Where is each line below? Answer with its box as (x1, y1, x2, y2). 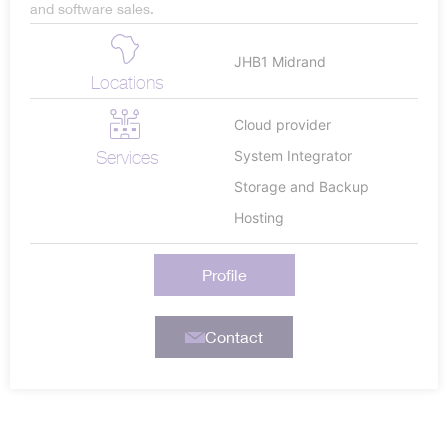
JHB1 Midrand (234, 52, 326, 70)
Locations (90, 72, 164, 94)
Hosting (234, 209, 284, 227)
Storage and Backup (234, 178, 369, 196)
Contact (204, 328, 263, 347)
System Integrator (234, 147, 352, 165)
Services (95, 147, 159, 169)
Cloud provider (234, 116, 331, 134)
